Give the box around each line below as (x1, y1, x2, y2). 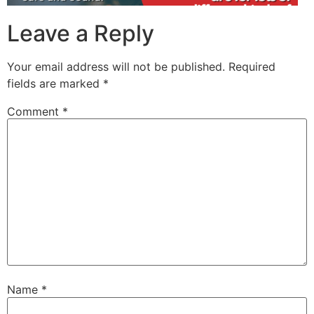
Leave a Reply (7, 19, 154, 47)
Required (228, 59, 275, 74)
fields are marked (7, 76, 103, 90)
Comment (7, 104, 62, 118)
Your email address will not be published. (7, 59, 225, 74)
